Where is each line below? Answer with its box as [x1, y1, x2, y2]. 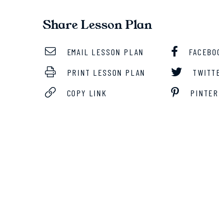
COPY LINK [64, 88, 107, 98]
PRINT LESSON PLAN [64, 67, 146, 78]
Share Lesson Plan [43, 17, 152, 33]
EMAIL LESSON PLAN [64, 46, 144, 57]
